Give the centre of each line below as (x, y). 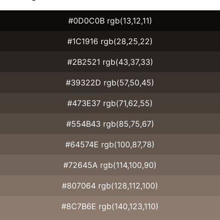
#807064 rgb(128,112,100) (110, 185)
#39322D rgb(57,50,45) (110, 82)
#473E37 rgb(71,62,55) (110, 103)
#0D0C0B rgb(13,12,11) (110, 20)
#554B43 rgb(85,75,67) (110, 124)
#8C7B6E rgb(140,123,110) (110, 206)
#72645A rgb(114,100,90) (110, 165)
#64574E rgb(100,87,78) (110, 144)
